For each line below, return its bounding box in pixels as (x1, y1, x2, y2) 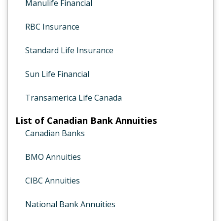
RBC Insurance (25, 21, 79, 32)
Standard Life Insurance (25, 45, 113, 56)
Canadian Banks (25, 128, 85, 139)
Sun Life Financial (25, 69, 89, 79)
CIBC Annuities (25, 175, 80, 186)
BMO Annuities (25, 151, 81, 162)
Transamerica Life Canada (25, 92, 122, 103)
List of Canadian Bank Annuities (15, 114, 157, 126)
